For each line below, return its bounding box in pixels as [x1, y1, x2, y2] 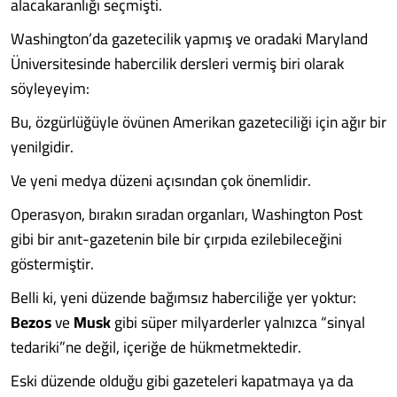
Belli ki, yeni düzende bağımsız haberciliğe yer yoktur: [11, 283, 356, 312]
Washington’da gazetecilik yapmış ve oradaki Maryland [11, 24, 368, 53]
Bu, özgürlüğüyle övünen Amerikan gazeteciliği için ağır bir [11, 107, 386, 136]
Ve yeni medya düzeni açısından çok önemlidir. [11, 166, 311, 195]
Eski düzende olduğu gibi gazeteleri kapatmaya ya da [11, 366, 354, 395]
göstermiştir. [11, 249, 94, 278]
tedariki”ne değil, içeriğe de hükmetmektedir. [11, 332, 301, 362]
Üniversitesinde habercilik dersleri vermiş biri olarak [11, 49, 344, 78]
